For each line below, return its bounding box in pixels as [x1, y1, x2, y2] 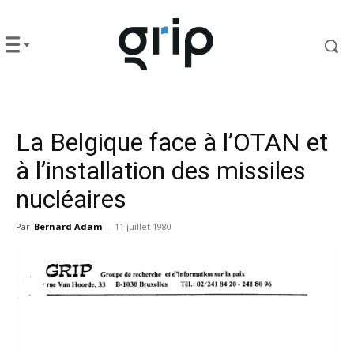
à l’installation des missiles [16, 155, 306, 186]
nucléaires [16, 183, 126, 214]
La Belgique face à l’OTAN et [16, 126, 328, 157]
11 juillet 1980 [115, 220, 171, 232]
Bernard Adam [34, 220, 102, 232]
